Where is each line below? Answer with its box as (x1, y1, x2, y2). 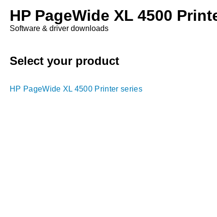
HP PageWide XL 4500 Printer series (10, 85, 142, 93)
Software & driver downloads (10, 24, 108, 32)
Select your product (10, 54, 119, 67)
